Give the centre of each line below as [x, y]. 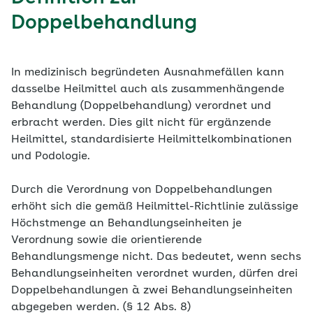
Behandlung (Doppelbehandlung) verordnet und [141, 106]
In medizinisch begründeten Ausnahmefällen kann [148, 73]
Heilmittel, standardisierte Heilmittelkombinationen [152, 140]
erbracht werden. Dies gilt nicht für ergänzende [141, 123]
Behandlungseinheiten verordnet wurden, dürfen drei [154, 274]
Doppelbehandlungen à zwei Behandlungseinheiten [152, 291]
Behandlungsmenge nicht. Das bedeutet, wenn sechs [156, 257]
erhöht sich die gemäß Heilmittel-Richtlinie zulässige [155, 207]
